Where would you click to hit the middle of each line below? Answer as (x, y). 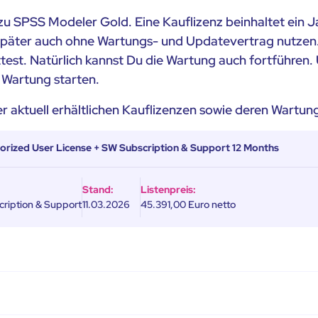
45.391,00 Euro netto (188, 204)
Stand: (98, 189)
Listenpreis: (169, 189)
